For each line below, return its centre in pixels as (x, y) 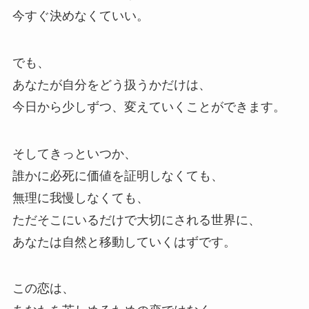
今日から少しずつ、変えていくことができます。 (149, 107)
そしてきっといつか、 (74, 153)
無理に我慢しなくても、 (80, 198)
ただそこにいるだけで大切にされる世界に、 (136, 220)
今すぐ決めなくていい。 (80, 16)
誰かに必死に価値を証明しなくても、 (118, 176)
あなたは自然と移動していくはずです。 (124, 242)
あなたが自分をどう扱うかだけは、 (111, 84)
